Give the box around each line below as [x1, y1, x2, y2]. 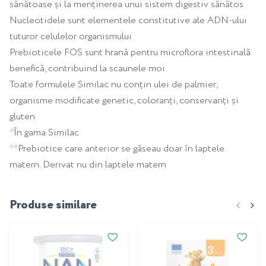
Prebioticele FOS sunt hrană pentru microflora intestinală [9, 45, 251, 59]
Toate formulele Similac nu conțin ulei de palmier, [9, 77, 217, 91]
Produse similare [9, 196, 97, 214]
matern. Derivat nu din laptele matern [9, 157, 166, 172]
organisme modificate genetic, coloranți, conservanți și [9, 93, 239, 107]
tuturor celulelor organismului [9, 29, 132, 43]
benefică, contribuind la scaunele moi [9, 61, 165, 75]
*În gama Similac [9, 125, 79, 140]
